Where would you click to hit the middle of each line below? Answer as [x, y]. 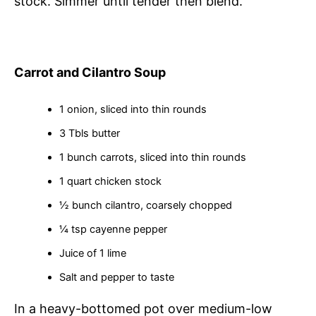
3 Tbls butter [89, 134]
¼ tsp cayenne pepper [113, 230]
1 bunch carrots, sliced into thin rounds [152, 158]
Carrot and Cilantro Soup [90, 73]
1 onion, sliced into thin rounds [133, 110]
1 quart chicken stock [110, 182]
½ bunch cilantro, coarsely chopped [145, 206]
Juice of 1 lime [92, 254]
